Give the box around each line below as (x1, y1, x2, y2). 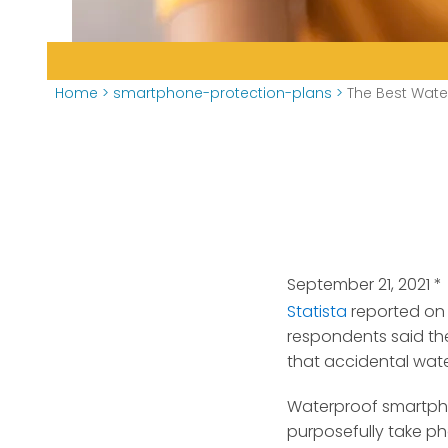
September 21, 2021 (287, 273, 430, 296)
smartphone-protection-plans (112, 83, 332, 103)
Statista (287, 300, 347, 323)
